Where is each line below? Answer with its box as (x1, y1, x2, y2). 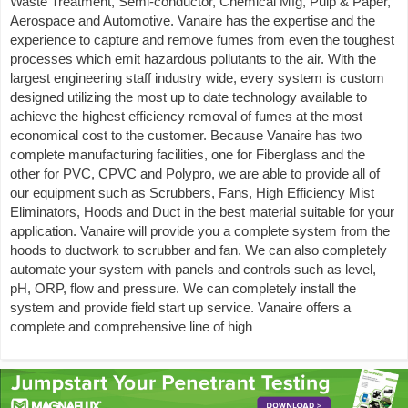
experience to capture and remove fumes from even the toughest (10, 32, 394, 47)
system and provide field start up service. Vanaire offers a (10, 300, 351, 315)
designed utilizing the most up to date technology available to (10, 89, 367, 105)
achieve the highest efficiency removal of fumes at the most (10, 108, 362, 124)
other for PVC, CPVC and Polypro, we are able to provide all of (10, 166, 380, 181)
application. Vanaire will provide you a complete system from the (10, 223, 390, 239)
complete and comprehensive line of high (10, 319, 252, 334)
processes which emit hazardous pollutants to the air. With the (10, 51, 376, 66)
